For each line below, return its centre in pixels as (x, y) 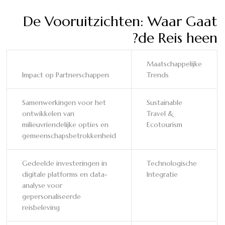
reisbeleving (41, 207)
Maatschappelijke (174, 64)
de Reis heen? (178, 38)
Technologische (172, 163)
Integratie (162, 174)
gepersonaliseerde (51, 196)
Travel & (160, 113)
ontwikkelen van (48, 113)
